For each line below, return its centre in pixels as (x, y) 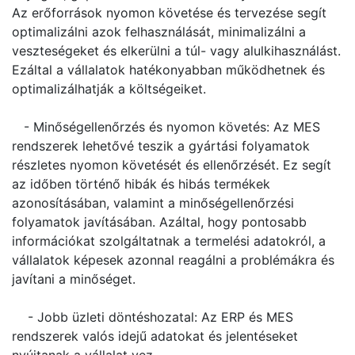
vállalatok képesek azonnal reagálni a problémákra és (173, 260)
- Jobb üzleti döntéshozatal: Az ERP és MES (153, 317)
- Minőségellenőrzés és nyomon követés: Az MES (166, 127)
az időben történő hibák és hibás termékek (141, 184)
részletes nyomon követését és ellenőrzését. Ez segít (172, 165)
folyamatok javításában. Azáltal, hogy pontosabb (159, 222)
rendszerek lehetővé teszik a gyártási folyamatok (161, 146)
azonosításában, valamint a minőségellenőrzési (153, 203)
